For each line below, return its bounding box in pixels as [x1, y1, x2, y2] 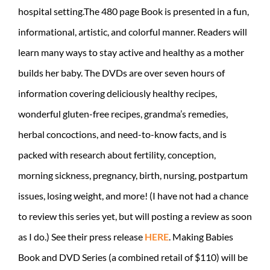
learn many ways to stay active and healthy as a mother [18, 46, 244, 58]
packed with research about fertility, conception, [18, 148, 216, 160]
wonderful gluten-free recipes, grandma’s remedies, [18, 107, 228, 119]
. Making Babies [169, 230, 233, 242]
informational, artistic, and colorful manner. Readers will [18, 25, 247, 37]
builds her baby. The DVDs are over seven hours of [18, 66, 225, 78]
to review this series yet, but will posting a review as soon [18, 210, 252, 222]
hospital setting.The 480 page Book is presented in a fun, [18, 5, 249, 17]
